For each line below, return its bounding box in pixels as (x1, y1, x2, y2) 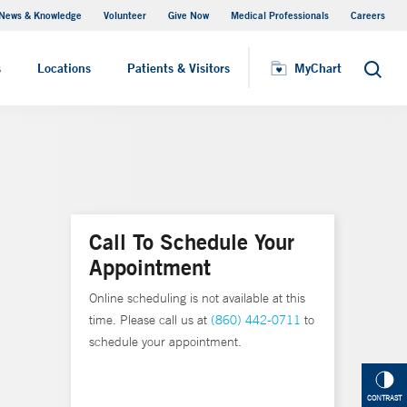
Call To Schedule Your (89, 228, 294, 255)
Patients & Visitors (127, 60, 230, 76)
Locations (37, 60, 91, 76)
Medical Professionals (231, 8, 329, 22)
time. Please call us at (89, 312, 211, 328)
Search (362, 66, 403, 82)
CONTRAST (367, 393, 402, 403)
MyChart (294, 60, 342, 76)
